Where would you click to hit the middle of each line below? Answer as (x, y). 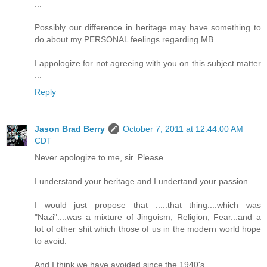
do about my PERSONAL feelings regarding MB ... (129, 39)
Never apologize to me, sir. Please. (100, 157)
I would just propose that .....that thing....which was (148, 205)
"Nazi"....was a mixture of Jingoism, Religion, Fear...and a (148, 217)
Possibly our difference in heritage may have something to (148, 27)
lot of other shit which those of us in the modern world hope (148, 229)
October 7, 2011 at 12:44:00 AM (183, 128)
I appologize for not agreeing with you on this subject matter (148, 63)
